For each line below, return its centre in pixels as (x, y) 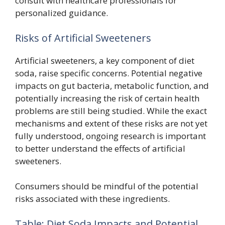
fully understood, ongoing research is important (110, 136)
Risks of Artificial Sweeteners (83, 38)
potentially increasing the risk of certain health (107, 98)
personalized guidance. (62, 13)
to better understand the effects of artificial (100, 148)
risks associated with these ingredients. (92, 199)
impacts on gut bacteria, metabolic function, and (112, 85)
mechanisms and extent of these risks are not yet (111, 123)
